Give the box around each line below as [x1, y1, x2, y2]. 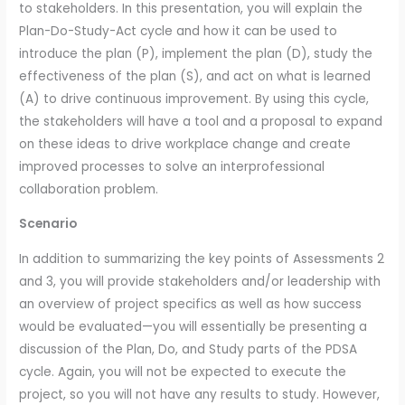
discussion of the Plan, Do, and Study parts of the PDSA [19, 341, 358, 358]
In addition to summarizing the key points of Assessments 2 [19, 250, 385, 268]
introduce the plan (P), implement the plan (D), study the [19, 44, 373, 62]
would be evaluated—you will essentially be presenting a [19, 318, 368, 335]
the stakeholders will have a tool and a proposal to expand [19, 112, 383, 130]
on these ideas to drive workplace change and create [19, 135, 352, 153]
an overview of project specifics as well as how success [19, 296, 363, 313]
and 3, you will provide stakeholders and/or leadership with [19, 273, 381, 290]
